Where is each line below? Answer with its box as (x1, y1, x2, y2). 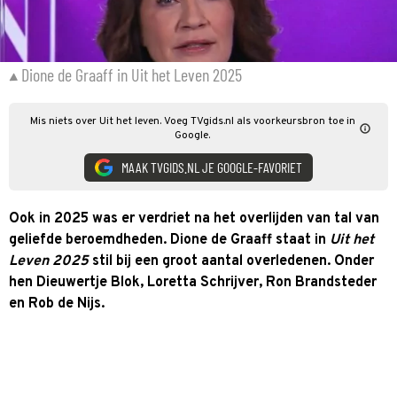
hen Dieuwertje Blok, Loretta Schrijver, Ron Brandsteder (9, 273, 377, 292)
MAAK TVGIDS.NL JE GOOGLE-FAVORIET (121, 159, 302, 175)
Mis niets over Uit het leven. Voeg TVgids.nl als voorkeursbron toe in (29, 113, 355, 128)
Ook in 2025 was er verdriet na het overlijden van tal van (9, 209, 379, 228)
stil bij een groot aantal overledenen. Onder (89, 252, 374, 270)
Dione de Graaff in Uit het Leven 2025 (21, 63, 242, 85)
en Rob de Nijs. (9, 294, 105, 313)
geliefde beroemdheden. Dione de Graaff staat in (9, 230, 330, 249)
